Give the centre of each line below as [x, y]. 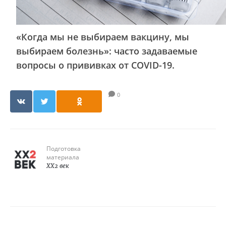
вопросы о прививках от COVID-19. [95, 65]
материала [63, 157]
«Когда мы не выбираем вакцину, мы [103, 37]
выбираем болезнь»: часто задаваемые [107, 51]
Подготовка [64, 149]
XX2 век [58, 166]
